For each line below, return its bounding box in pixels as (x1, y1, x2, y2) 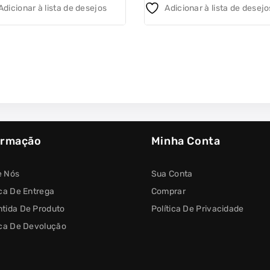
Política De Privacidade (151, 204, 244, 214)
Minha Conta (151, 134, 221, 148)
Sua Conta (151, 169, 193, 179)
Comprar (151, 186, 186, 196)
